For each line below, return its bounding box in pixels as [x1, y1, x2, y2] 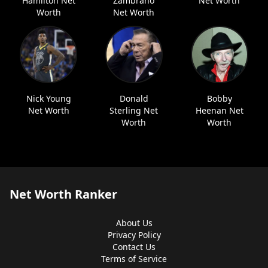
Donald [119, 93, 148, 104]
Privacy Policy [107, 229, 161, 240]
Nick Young [26, 93, 71, 104]
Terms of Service [101, 253, 167, 264]
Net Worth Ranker [10, 186, 117, 202]
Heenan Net [195, 105, 243, 116]
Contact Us [112, 241, 156, 252]
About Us [115, 217, 153, 229]
